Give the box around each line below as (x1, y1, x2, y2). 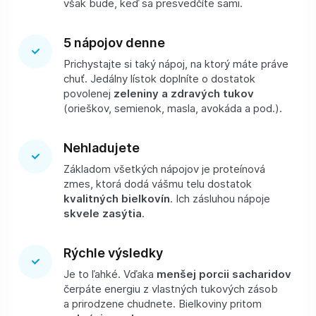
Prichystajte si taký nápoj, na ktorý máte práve (63, 56, 288, 71)
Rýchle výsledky (63, 243, 169, 262)
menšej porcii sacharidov (157, 267, 291, 281)
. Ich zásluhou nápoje (170, 191, 270, 206)
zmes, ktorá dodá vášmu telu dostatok (63, 176, 252, 191)
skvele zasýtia (63, 206, 142, 221)
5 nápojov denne (63, 33, 171, 51)
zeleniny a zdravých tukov (114, 86, 254, 101)
